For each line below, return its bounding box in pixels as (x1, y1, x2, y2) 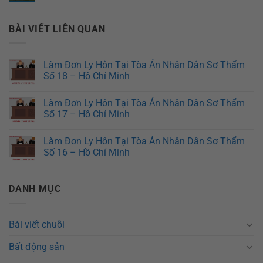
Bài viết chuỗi (9, 218, 65, 230)
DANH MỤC (9, 183, 61, 195)
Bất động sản (9, 241, 65, 252)
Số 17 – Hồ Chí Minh (43, 109, 130, 120)
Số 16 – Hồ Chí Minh (43, 147, 130, 159)
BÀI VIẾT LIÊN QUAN (9, 23, 106, 35)
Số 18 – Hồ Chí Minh (43, 70, 130, 82)
